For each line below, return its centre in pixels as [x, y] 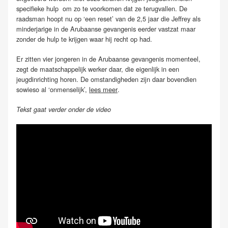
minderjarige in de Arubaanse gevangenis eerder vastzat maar [106, 28]
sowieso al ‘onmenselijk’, [53, 89]
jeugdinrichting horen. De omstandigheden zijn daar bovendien [106, 79]
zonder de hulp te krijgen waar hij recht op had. [84, 39]
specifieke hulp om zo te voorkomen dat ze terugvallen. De [102, 8]
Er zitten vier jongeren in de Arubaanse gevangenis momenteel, [108, 59]
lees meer [103, 89]
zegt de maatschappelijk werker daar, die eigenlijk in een [98, 69]
